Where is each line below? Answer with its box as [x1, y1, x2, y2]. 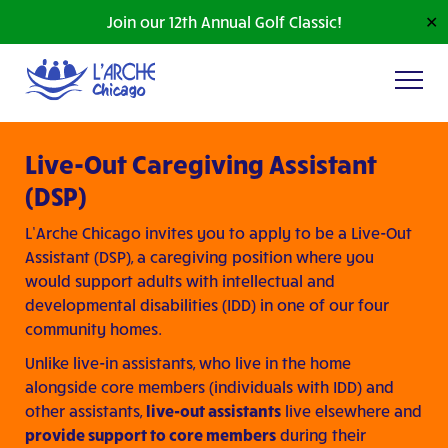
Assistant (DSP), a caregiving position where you [25, 247, 374, 267]
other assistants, [25, 401, 146, 421]
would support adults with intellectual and [25, 271, 335, 291]
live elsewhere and [281, 401, 422, 421]
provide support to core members [25, 425, 276, 445]
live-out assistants [146, 401, 281, 421]
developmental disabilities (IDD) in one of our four [25, 295, 389, 315]
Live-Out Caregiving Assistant [25, 147, 377, 180]
